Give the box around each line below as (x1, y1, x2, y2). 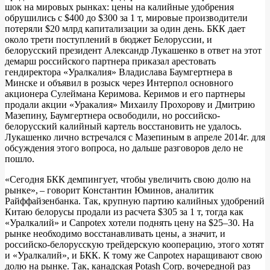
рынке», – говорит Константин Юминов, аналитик (5, 184, 214, 195)
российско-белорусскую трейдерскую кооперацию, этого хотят (5, 239, 264, 250)
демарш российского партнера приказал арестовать (5, 55, 216, 66)
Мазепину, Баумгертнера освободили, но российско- (5, 110, 220, 121)
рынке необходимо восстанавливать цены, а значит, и (5, 228, 225, 239)
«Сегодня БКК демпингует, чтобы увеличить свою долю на (5, 174, 251, 184)
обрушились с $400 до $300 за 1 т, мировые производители (5, 12, 248, 23)
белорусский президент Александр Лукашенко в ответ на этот (5, 45, 262, 55)
